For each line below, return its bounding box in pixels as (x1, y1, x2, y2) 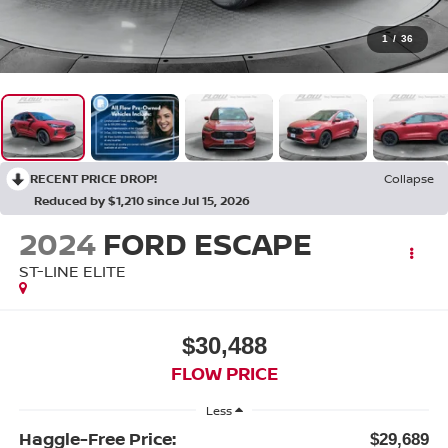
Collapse (384, 169, 434, 187)
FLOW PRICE (170, 361, 278, 386)
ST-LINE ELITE (18, 259, 126, 282)
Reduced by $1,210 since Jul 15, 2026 (34, 191, 250, 209)
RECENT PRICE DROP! (30, 169, 157, 187)
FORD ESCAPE (102, 222, 312, 264)
